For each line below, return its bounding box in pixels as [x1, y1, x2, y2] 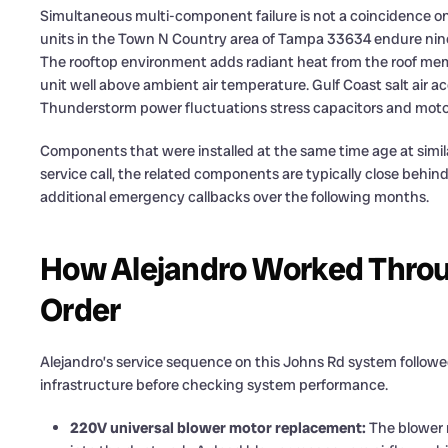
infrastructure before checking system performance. [40, 375, 388, 396]
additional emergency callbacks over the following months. [40, 187, 429, 208]
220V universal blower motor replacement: [70, 418, 366, 439]
